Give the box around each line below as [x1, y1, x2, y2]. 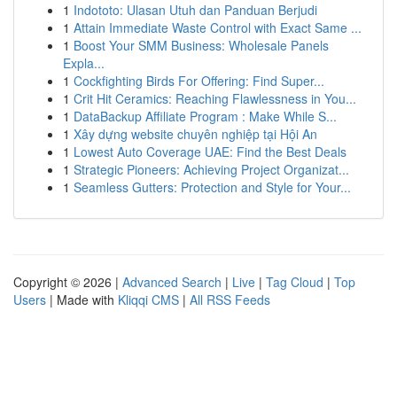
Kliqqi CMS [118, 291, 179, 308]
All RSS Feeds [190, 291, 270, 308]
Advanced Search [122, 273, 222, 291]
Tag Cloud [266, 273, 323, 291]
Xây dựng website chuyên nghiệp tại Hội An [74, 125, 317, 143]
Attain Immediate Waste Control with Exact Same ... [74, 19, 362, 36]
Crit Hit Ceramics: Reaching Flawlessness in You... [74, 90, 356, 107]
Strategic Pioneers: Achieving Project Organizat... [74, 160, 349, 178]
